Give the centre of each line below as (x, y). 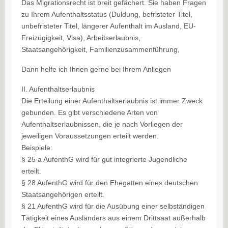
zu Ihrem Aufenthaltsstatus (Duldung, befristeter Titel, (107, 15)
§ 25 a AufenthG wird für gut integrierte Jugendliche (104, 160)
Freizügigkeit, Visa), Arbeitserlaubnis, (81, 38)
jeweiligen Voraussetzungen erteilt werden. (90, 136)
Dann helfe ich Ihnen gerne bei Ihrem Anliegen (96, 69)
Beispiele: (37, 148)
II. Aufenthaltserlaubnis (58, 89)
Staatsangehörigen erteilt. (63, 195)
